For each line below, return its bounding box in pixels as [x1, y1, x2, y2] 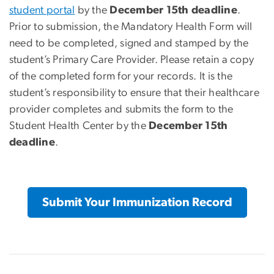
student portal [9, 4, 75, 16]
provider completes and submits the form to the [9, 103, 234, 115]
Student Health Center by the [9, 120, 146, 131]
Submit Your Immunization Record [42, 196, 232, 209]
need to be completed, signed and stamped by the [9, 37, 249, 49]
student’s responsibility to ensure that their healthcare [9, 87, 259, 98]
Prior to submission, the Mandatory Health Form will [9, 21, 253, 32]
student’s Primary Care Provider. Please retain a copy [9, 54, 254, 65]
